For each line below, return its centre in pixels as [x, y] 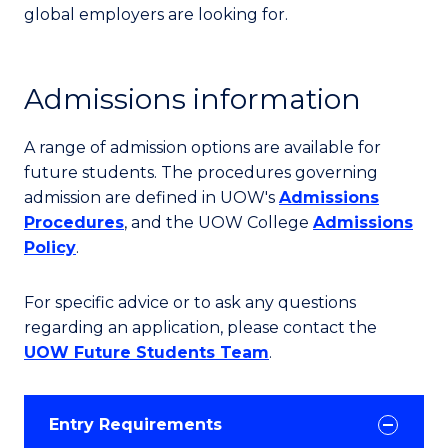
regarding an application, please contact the [200, 327]
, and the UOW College [218, 222]
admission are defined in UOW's [151, 197]
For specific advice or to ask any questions [190, 302]
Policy [50, 247]
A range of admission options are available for [202, 147]
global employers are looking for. [156, 14]
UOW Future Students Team [146, 352]
